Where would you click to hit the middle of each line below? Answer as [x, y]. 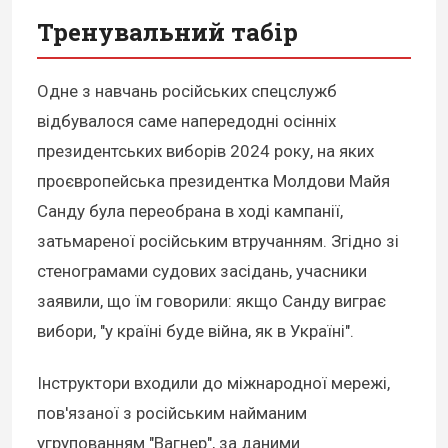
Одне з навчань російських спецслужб [187, 91]
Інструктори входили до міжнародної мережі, [213, 383]
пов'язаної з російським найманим [172, 413]
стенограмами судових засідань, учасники [202, 271]
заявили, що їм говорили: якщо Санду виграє [211, 301]
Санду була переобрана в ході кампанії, [190, 211]
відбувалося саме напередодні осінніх [186, 121]
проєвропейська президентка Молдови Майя [213, 181]
